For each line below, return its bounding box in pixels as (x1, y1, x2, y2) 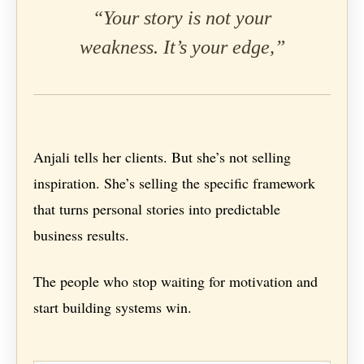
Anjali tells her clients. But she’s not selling (33, 147, 292, 167)
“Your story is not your (93, 7, 271, 29)
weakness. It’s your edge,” (79, 37, 285, 58)
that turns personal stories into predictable (33, 199, 281, 219)
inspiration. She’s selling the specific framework (33, 173, 316, 193)
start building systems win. (33, 297, 193, 318)
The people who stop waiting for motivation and (33, 271, 318, 292)
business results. (33, 225, 130, 245)
